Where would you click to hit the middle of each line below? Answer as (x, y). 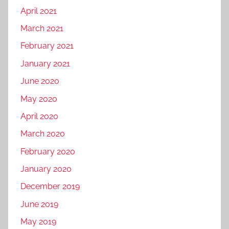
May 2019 (38, 222)
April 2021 (39, 11)
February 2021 (47, 46)
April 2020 (39, 116)
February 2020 (48, 151)
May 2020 (39, 99)
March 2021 (42, 28)
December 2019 (50, 187)
